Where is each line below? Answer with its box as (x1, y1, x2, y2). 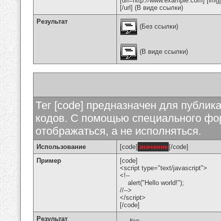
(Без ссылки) (138, 22, 178, 30)
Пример (37, 157, 61, 164)
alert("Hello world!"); (120, 179, 184, 186)
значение (139, 143, 168, 150)
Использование (37, 143, 86, 150)
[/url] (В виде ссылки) (120, 4, 183, 11)
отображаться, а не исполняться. (36, 125, 201, 137)
